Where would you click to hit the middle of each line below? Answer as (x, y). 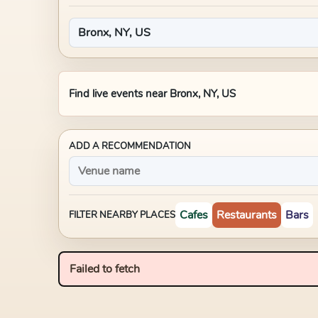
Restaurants (247, 215)
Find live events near (119, 94)
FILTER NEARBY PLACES (122, 215)
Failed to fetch (105, 269)
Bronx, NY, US (203, 94)
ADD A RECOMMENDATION (130, 146)
